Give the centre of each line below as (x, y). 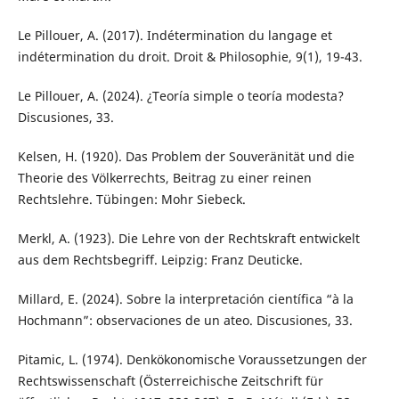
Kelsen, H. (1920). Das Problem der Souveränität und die (186, 157)
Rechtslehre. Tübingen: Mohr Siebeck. (131, 199)
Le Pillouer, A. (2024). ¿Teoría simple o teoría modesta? (180, 96)
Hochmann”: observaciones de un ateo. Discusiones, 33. (185, 321)
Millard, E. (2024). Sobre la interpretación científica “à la (185, 299)
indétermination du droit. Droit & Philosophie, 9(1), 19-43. (190, 57)
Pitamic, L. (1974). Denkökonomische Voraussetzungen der (192, 360)
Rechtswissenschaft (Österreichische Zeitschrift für (170, 381)
